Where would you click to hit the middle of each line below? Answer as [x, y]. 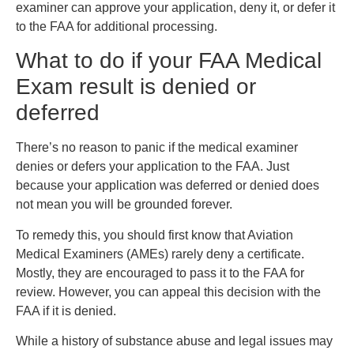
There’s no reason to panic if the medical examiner [157, 148]
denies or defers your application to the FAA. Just [153, 167]
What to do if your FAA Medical [169, 61]
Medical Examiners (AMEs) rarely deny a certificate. [160, 254]
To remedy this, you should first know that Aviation [154, 235]
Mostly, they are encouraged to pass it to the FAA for [160, 273]
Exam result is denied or [136, 87]
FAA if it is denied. [66, 311]
